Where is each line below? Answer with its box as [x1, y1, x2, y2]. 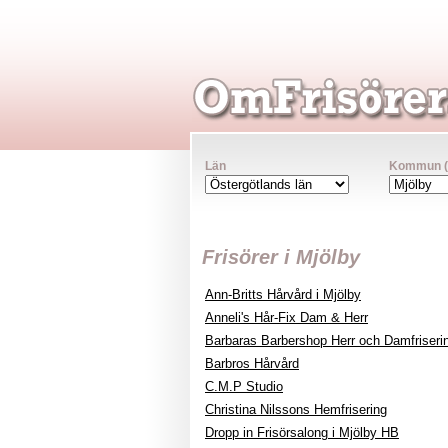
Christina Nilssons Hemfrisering [205, 402, 387, 417]
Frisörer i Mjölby [202, 246, 360, 268]
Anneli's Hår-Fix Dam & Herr [205, 310, 368, 325]
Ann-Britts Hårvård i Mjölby [205, 287, 361, 302]
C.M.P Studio [205, 379, 283, 394]
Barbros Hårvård [205, 356, 299, 371]
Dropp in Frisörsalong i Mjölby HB [205, 425, 399, 440]
